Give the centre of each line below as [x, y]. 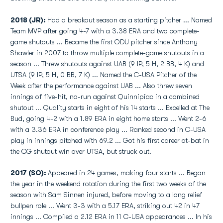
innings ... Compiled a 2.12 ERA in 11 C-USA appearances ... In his [111, 217]
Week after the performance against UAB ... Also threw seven [101, 86]
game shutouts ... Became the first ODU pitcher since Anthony [104, 42]
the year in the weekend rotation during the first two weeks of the [108, 184]
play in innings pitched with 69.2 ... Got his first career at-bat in [110, 140]
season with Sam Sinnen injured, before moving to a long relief [106, 195]
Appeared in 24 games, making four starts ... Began [127, 173]
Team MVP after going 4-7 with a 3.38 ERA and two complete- [105, 31]
